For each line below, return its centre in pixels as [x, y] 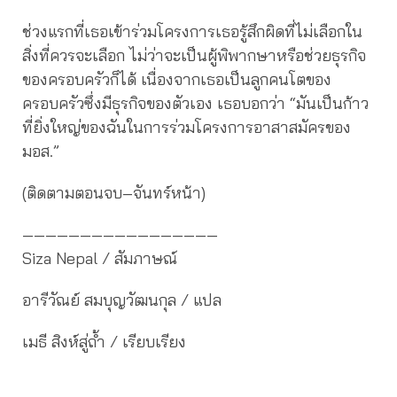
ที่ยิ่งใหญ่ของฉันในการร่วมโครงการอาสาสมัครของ [187, 127]
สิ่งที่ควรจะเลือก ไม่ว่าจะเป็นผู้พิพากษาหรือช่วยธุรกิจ [194, 55]
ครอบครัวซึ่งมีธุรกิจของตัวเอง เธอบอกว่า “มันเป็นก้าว [195, 103]
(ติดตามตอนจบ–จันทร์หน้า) [114, 192]
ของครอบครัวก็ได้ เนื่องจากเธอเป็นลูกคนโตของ [177, 79]
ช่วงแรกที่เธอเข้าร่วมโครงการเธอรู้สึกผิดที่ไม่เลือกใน [192, 31]
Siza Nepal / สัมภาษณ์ [100, 258]
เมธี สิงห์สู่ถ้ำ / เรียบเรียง [104, 341]
